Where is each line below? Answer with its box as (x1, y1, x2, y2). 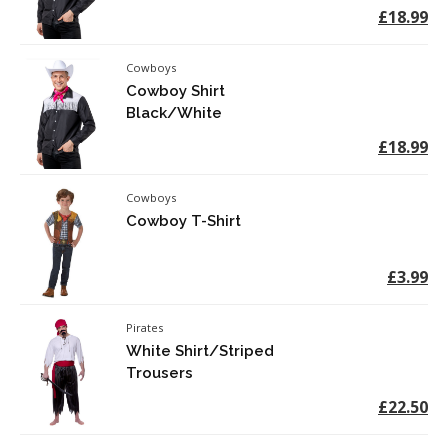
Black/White (126, 103, 223, 122)
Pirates (126, 319, 164, 335)
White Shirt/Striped (126, 341, 275, 360)
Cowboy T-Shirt (126, 211, 242, 230)
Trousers (126, 363, 194, 382)
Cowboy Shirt (126, 81, 226, 100)
